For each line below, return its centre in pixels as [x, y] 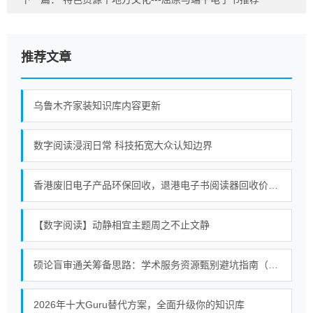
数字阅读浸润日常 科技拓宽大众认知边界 [123, 145]
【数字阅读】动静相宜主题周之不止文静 [122, 225]
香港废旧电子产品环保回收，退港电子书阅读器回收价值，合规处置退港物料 [273, 185]
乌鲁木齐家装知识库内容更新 [97, 105]
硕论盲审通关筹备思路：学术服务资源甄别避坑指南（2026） [273, 265]
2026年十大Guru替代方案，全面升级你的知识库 [139, 305]
